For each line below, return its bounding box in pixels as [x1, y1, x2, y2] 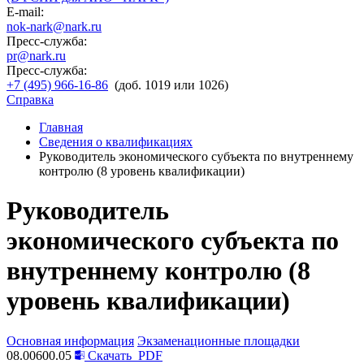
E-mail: [6, 5, 44, 19]
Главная [39, 120, 83, 134]
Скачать [84, 348, 135, 362]
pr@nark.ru [6, 49, 66, 63]
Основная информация [6, 333, 134, 348]
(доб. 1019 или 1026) [115, 78, 228, 92]
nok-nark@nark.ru [6, 19, 102, 33]
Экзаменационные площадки [137, 333, 300, 348]
